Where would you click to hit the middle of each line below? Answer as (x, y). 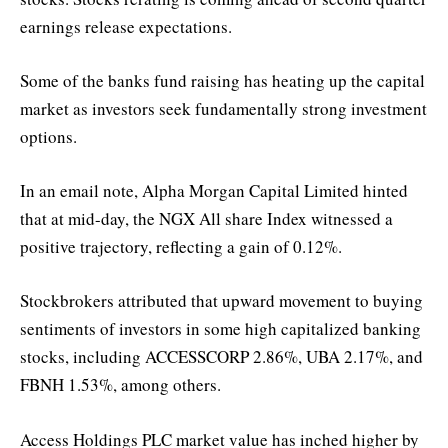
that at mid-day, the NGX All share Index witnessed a (206, 219)
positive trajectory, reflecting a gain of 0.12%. (181, 247)
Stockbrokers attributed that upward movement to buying (221, 301)
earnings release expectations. (126, 26)
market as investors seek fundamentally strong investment (223, 109)
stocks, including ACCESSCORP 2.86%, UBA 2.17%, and (221, 357)
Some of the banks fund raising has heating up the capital (222, 81)
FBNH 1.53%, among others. (120, 385)
